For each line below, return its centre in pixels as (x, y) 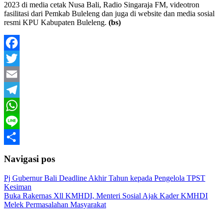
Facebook (19, 58)
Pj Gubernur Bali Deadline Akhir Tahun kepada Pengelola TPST (105, 178)
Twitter (15, 74)
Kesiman (18, 187)
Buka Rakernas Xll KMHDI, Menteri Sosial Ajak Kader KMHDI (106, 195)
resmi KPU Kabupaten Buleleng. (56, 22)
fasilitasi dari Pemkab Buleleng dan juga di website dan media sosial (109, 13)
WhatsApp (21, 121)
